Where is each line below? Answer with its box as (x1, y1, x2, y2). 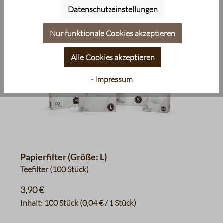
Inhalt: (20, 198, 44, 208)
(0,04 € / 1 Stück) (80, 198, 136, 208)
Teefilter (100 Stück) (20, 164, 89, 174)
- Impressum (90, 74, 133, 84)
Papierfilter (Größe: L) (20, 151, 107, 162)
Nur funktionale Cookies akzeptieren (50, 28, 175, 39)
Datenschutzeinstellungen (67, 4, 158, 15)
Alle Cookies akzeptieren (70, 52, 155, 63)
